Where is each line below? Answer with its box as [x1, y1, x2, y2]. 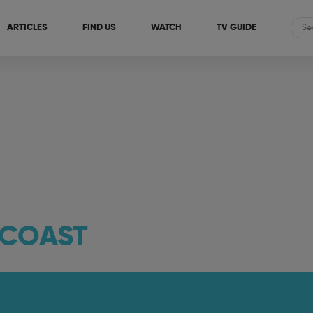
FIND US [82, 23, 116, 32]
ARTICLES [6, 23, 48, 32]
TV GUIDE [216, 23, 256, 32]
